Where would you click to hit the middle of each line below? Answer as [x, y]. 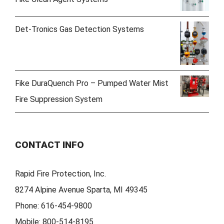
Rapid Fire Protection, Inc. [60, 173]
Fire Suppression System [59, 99]
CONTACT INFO [49, 144]
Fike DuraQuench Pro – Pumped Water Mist [92, 83]
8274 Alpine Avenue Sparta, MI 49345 [81, 189]
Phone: [28, 205]
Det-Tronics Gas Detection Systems [79, 29]
